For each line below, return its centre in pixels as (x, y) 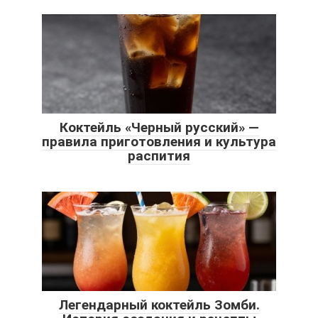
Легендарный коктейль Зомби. (159, 305)
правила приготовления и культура (159, 141)
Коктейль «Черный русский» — (159, 127)
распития (159, 155)
